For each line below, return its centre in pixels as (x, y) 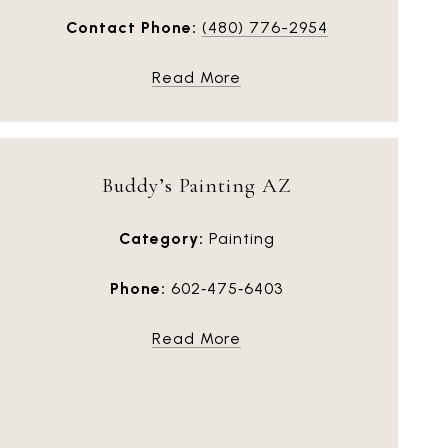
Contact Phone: (131, 27)
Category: (161, 238)
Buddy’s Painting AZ (196, 185)
